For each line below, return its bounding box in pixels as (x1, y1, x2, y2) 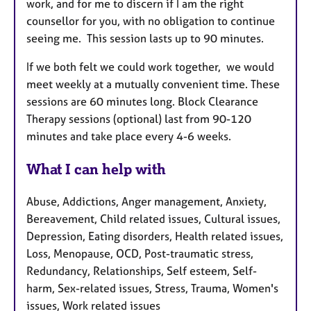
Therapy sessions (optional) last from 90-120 (26, 111, 251, 126)
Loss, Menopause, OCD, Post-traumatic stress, (26, 246, 253, 260)
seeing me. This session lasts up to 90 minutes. (26, 31, 264, 45)
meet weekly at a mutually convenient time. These (26, 76, 280, 91)
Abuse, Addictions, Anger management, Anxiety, (26, 194, 267, 208)
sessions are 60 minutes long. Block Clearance (26, 94, 258, 108)
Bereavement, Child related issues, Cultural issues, (26, 211, 280, 226)
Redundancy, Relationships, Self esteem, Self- (26, 263, 257, 278)
